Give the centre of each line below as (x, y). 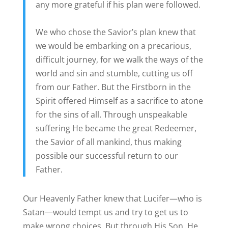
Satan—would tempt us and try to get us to (105, 212)
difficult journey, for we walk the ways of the (119, 59)
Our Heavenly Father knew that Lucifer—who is (112, 198)
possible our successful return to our (107, 155)
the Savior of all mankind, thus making (108, 142)
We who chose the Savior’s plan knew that (116, 32)
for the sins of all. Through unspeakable (111, 114)
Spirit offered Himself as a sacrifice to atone (119, 101)
